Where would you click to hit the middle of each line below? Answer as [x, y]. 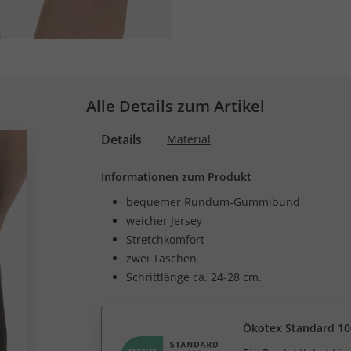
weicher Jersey [164, 221]
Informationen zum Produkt [176, 177]
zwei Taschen [161, 258]
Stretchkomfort [165, 239]
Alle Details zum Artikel [175, 106]
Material [189, 139]
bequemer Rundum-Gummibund [213, 202]
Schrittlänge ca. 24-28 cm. [194, 277]
